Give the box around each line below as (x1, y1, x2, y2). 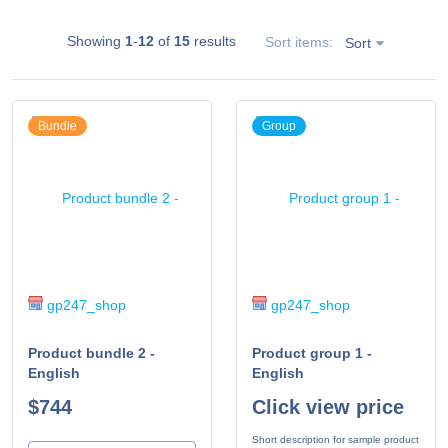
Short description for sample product (252, 433, 419, 445)
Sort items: (265, 34, 333, 51)
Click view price (252, 395, 404, 418)
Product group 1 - (252, 344, 372, 361)
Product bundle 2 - (28, 344, 155, 361)
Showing (67, 33, 125, 50)
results (190, 33, 236, 50)
